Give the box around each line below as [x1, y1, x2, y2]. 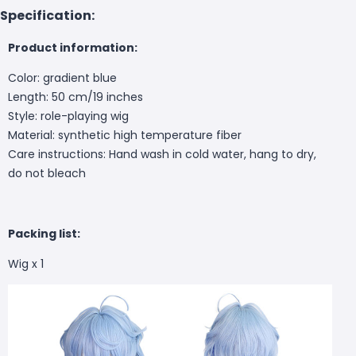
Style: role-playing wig [8, 107, 129, 124]
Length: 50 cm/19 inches [8, 88, 143, 105]
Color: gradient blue [8, 69, 117, 86]
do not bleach [8, 164, 86, 181]
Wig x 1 [8, 255, 44, 272]
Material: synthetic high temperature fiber [8, 126, 242, 143]
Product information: [8, 39, 137, 56]
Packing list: [8, 225, 80, 242]
